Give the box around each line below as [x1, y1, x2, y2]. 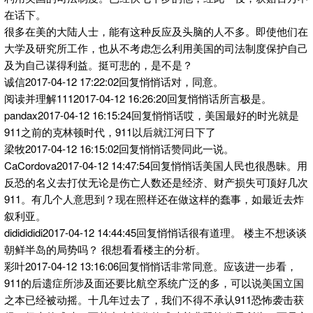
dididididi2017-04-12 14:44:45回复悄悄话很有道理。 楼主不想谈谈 [4, 225, 307, 240]
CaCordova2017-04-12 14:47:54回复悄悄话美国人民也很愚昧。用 [4, 158, 307, 173]
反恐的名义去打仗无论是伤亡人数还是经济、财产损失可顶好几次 [4, 175, 308, 190]
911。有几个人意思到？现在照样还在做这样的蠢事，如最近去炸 [4, 191, 304, 207]
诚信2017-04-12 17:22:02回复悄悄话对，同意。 [4, 74, 224, 89]
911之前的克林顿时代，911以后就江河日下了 [4, 124, 216, 140]
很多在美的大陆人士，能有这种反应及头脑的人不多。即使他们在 [4, 24, 308, 39]
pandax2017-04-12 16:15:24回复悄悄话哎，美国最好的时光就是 [4, 108, 299, 123]
